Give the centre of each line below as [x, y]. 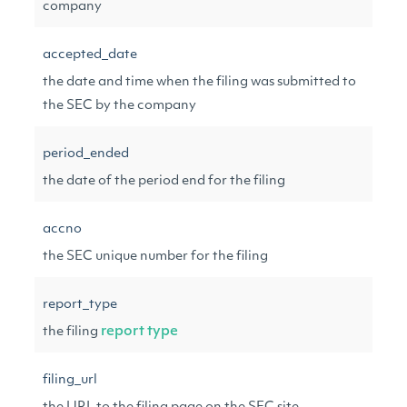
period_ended [86, 154]
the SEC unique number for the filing [155, 257]
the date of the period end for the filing [164, 181]
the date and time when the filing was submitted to [199, 82]
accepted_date [90, 55]
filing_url [70, 380]
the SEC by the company [119, 106]
